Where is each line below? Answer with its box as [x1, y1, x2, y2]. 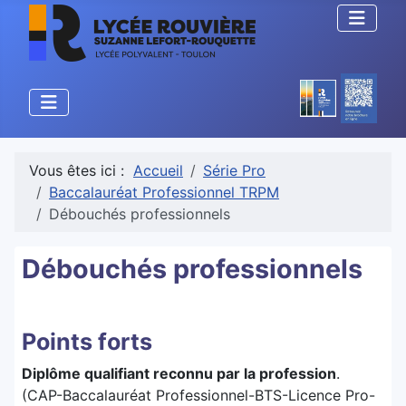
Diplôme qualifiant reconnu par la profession [22, 364, 336, 383]
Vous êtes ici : [29, 161, 133, 180]
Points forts [22, 328, 152, 356]
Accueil [133, 161, 183, 180]
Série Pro [203, 161, 266, 180]
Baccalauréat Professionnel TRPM [49, 183, 279, 202]
